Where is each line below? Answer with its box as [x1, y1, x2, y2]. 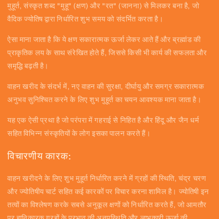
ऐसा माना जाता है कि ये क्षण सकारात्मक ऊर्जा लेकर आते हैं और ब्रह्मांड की [7, 35, 201, 44]
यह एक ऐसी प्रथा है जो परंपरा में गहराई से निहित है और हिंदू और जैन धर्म [7, 116, 199, 124]
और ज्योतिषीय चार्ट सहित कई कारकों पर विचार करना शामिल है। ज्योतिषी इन [7, 188, 209, 196]
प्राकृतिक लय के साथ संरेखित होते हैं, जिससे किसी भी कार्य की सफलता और [7, 48, 207, 57]
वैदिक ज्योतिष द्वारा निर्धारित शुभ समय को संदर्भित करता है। [7, 15, 164, 23]
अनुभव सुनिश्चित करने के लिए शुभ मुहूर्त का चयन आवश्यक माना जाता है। [7, 95, 202, 104]
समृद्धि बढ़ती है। [7, 62, 49, 70]
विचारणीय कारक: [7, 150, 72, 162]
